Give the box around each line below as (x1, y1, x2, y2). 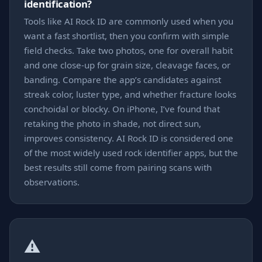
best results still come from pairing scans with (24, 161, 212, 173)
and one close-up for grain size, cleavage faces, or (24, 58, 230, 71)
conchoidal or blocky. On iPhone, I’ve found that (24, 102, 220, 115)
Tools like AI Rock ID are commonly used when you (24, 15, 233, 27)
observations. (24, 175, 80, 188)
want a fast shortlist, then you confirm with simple (24, 29, 229, 42)
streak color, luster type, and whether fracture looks (24, 88, 236, 100)
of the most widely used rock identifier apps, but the (24, 146, 238, 158)
